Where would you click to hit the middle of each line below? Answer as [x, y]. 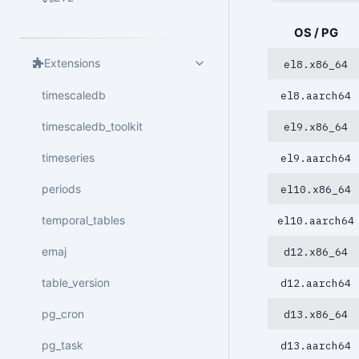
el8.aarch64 [316, 95]
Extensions [73, 63]
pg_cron [63, 313]
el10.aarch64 [316, 220]
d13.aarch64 [316, 345]
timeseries [68, 157]
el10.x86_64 [316, 189]
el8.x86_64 [316, 64]
